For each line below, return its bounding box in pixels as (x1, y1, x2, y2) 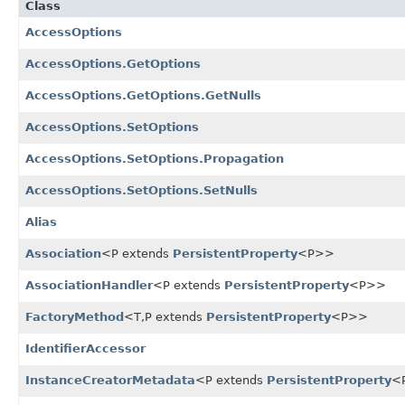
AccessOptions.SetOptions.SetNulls (25, 183, 258, 197)
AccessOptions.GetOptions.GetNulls (25, 88, 261, 102)
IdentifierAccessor (25, 341, 146, 355)
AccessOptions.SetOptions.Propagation (25, 151, 284, 165)
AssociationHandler (25, 278, 153, 292)
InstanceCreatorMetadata (25, 372, 195, 387)
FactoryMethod (25, 309, 124, 324)
